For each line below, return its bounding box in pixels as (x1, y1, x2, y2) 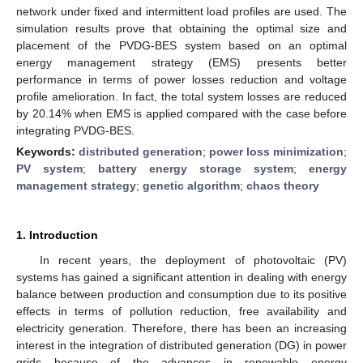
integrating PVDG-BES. (16, 123, 135, 137)
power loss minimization (209, 144, 344, 158)
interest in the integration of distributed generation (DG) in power (16, 338, 347, 352)
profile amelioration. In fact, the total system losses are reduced (16, 89, 347, 103)
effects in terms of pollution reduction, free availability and (16, 304, 347, 318)
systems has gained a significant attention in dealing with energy (16, 270, 347, 284)
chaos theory (246, 178, 319, 192)
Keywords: (16, 144, 79, 158)
